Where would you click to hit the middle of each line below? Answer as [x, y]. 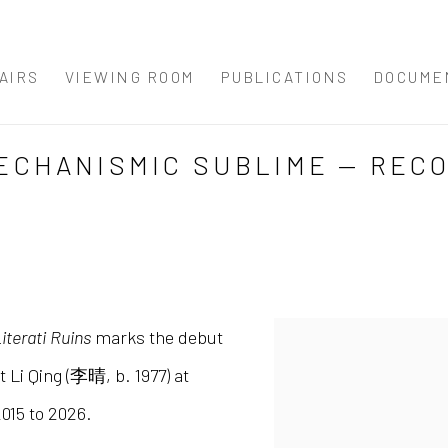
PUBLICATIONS [284, 76]
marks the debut [157, 337]
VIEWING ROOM [130, 76]
